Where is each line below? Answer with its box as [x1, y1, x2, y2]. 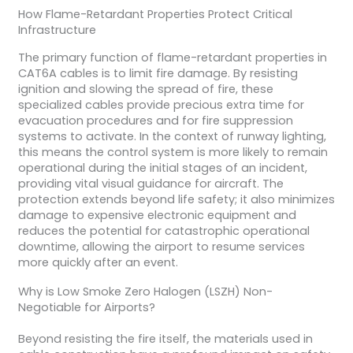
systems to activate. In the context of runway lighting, [17, 128, 326, 144]
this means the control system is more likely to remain [17, 143, 328, 160]
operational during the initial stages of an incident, [17, 159, 307, 176]
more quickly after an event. [17, 254, 178, 270]
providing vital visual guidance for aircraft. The [17, 175, 284, 191]
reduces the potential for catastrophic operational [17, 222, 310, 239]
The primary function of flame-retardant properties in [17, 49, 327, 65]
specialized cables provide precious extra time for [17, 96, 304, 113]
